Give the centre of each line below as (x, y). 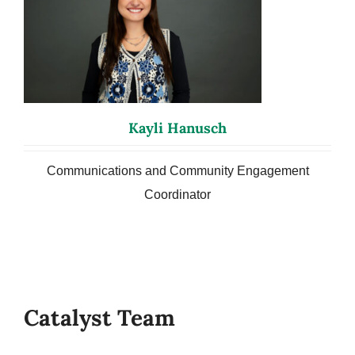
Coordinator (177, 194)
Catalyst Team (99, 317)
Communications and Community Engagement (177, 170)
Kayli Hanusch (177, 128)
